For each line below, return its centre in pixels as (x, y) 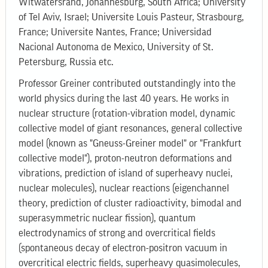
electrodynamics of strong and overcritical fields (117, 233)
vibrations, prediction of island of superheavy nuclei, (126, 173)
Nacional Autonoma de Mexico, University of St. (116, 47)
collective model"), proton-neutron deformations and (126, 159)
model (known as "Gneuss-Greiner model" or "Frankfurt (130, 144)
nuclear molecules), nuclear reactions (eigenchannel (124, 188)
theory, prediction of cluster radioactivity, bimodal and (130, 203)
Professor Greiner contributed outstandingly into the (127, 84)
